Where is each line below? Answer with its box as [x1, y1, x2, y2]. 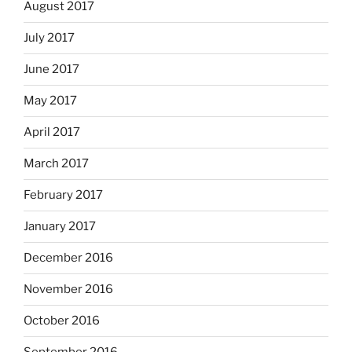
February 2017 [24, 188, 103, 203]
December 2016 [24, 251, 113, 266]
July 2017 [24, 31, 75, 46]
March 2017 [24, 156, 89, 171]
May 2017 [24, 93, 77, 108]
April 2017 [24, 125, 80, 140]
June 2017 [24, 62, 79, 77]
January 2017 [24, 219, 96, 234]
